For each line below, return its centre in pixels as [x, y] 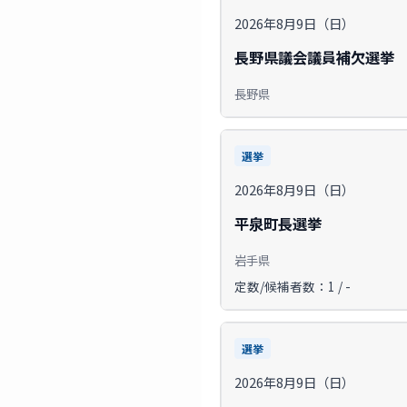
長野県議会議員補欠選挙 [314, 57]
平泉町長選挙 [278, 223]
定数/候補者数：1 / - [293, 286]
